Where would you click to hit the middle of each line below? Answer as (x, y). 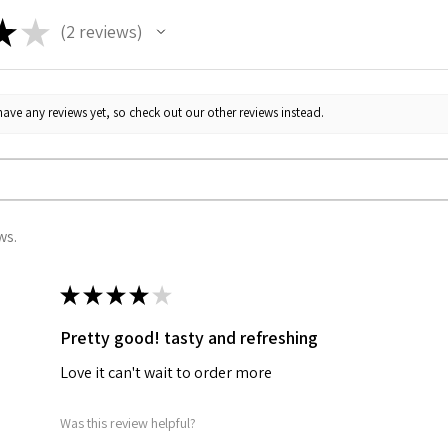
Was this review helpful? (128, 423)
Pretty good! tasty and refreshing (189, 337)
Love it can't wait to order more (166, 372)
